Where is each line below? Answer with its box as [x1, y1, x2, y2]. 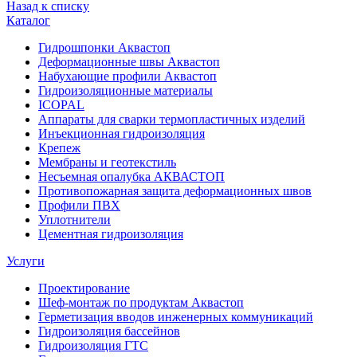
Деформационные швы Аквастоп [38, 54, 220, 69]
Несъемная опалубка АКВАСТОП [38, 169, 225, 183]
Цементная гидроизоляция [38, 226, 183, 241]
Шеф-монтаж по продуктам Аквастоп [38, 295, 244, 309]
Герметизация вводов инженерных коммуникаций [38, 309, 313, 324]
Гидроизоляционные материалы [38, 83, 213, 97]
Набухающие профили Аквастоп [38, 69, 217, 83]
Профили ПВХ [38, 198, 120, 212]
